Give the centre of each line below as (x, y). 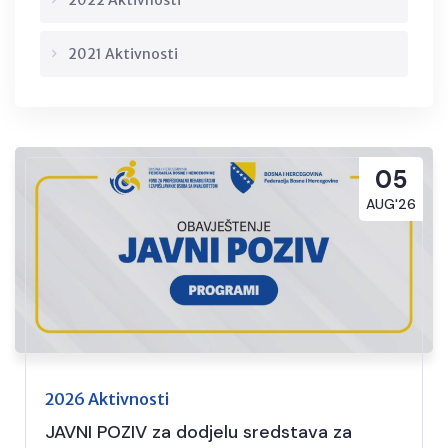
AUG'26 (391, 204)
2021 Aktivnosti (123, 54)
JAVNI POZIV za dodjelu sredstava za (198, 431)
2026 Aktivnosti (107, 398)
